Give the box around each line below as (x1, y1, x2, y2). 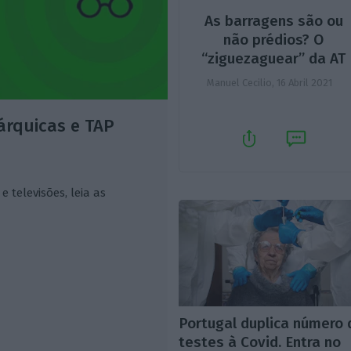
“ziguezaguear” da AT (201, 49, 346, 67)
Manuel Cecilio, (207, 76, 277, 89)
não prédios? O (223, 30, 324, 49)
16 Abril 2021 (277, 76, 333, 89)
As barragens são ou (204, 11, 343, 30)
